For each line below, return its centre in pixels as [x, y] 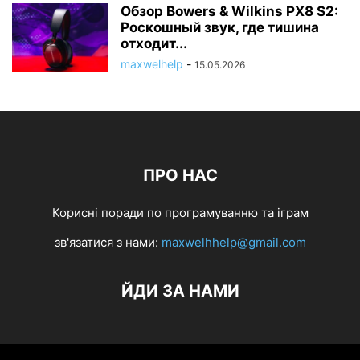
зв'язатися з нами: [108, 242]
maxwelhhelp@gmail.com [233, 242]
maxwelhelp [152, 64]
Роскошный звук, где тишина [220, 27]
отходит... [154, 43]
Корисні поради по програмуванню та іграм [180, 213]
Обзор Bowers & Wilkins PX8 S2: [229, 11]
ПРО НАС [180, 175]
